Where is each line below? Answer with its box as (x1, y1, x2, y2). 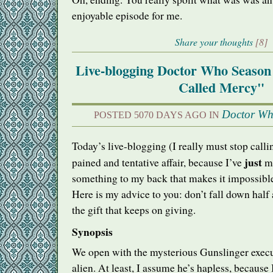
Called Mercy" (178, 77, 264, 98)
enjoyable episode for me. (72, 9, 182, 23)
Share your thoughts (175, 35, 253, 48)
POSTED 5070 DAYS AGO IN (94, 110, 222, 121)
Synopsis (72, 223, 113, 239)
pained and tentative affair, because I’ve (72, 155, 244, 170)
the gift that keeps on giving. (72, 203, 196, 218)
